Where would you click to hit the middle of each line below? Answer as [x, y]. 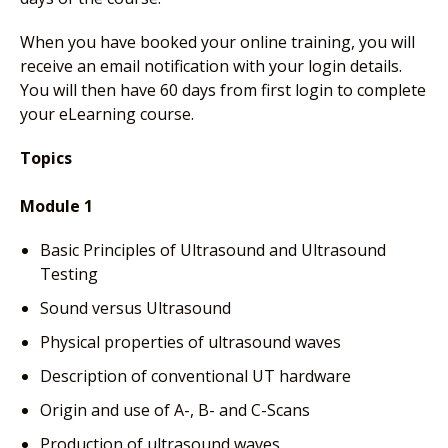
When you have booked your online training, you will [217, 41]
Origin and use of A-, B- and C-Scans [175, 409]
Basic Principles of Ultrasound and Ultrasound [213, 249]
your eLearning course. [107, 113]
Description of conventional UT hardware [195, 375]
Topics [46, 157]
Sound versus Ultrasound [135, 307]
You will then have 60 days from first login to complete [223, 89]
